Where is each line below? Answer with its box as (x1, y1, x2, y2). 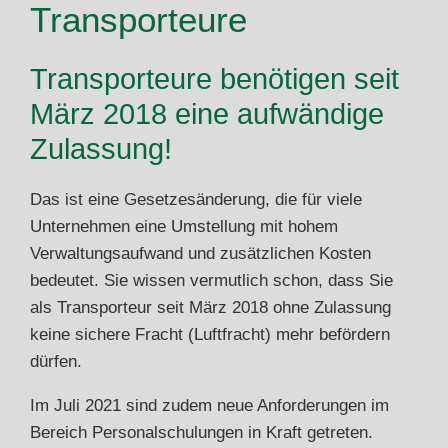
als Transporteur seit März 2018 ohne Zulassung (30, 297, 391, 317)
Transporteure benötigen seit (30, 61, 399, 95)
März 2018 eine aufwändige (30, 96, 384, 130)
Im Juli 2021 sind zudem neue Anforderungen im (30, 395, 389, 415)
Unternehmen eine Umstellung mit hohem (30, 216, 338, 236)
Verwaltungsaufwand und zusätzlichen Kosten (30, 243, 371, 263)
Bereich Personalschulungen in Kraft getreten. (30, 422, 373, 442)
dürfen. (30, 351, 82, 371)
